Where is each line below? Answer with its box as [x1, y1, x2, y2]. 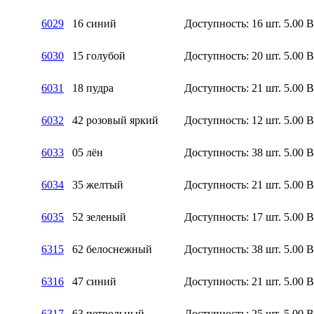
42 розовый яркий [72, 114, 158, 126]
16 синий [72, 17, 116, 29]
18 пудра [72, 81, 114, 94]
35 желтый [72, 178, 123, 191]
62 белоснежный [72, 243, 152, 255]
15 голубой [72, 49, 125, 62]
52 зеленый [72, 210, 126, 223]
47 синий [72, 275, 116, 287]
